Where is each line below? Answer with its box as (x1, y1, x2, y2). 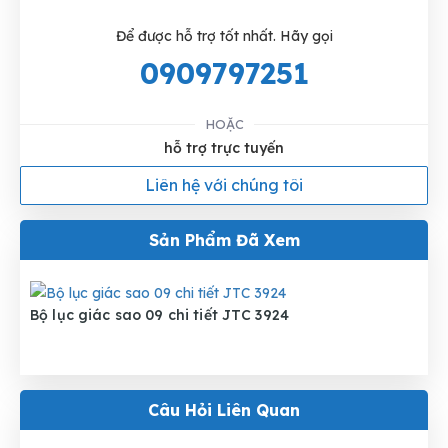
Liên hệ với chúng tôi (145, 174, 303, 195)
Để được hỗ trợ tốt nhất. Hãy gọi (115, 26, 333, 45)
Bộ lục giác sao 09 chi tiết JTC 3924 (30, 305, 290, 324)
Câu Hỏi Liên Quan (148, 399, 300, 420)
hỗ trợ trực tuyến (164, 138, 284, 157)
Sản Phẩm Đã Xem (148, 229, 300, 250)
